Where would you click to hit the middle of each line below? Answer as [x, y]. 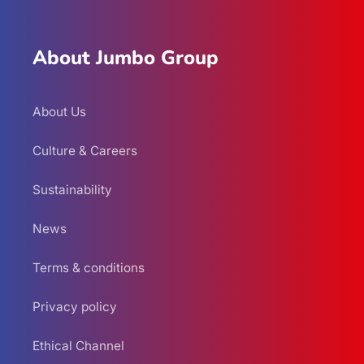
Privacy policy [75, 306]
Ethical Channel [78, 345]
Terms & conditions [89, 267]
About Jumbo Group [126, 57]
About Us [59, 111]
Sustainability [72, 189]
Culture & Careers [85, 150]
